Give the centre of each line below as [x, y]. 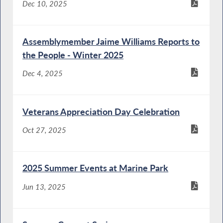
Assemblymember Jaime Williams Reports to [111, 42]
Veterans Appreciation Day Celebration [101, 111]
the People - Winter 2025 [73, 55]
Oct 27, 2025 [45, 130]
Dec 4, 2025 [43, 73]
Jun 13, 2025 [44, 186]
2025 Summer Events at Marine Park [96, 168]
